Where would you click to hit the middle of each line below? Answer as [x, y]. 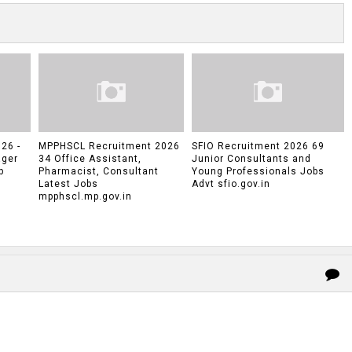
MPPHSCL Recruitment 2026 [109, 147]
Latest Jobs [68, 184]
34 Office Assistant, [90, 159]
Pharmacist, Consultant [99, 172]
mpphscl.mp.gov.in [85, 197]
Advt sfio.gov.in [231, 184]
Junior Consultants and [251, 159]
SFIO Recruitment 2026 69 [258, 147]
